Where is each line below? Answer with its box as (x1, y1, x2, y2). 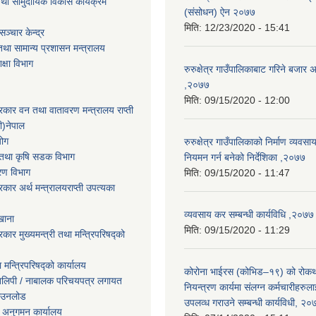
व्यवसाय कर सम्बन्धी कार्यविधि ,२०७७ (184, 208, 314, 220)
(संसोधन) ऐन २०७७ (184, 6, 255, 18)
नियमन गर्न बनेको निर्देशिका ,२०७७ (184, 151, 305, 163)
